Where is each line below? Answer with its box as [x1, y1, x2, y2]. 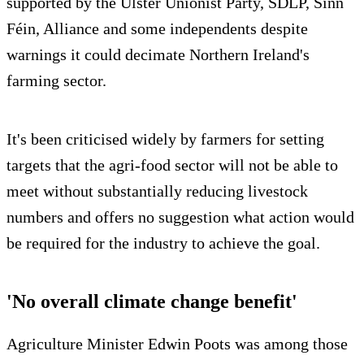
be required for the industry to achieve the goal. [6, 233, 320, 252]
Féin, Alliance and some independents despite [6, 19, 308, 37]
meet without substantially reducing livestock [6, 181, 308, 200]
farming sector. [6, 71, 106, 89]
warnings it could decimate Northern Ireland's [6, 45, 310, 63]
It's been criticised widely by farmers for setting [6, 129, 324, 148]
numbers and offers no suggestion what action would [6, 207, 354, 226]
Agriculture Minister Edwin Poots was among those [6, 334, 348, 353]
